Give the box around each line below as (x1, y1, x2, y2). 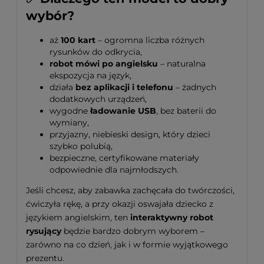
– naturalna (158, 58, 206, 70)
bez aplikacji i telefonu (75, 82, 173, 93)
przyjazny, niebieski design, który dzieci (49, 129, 210, 140)
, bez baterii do (156, 105, 216, 117)
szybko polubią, (49, 141, 113, 152)
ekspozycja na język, (49, 70, 131, 81)
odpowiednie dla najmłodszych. (49, 164, 179, 176)
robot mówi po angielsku (49, 58, 158, 70)
